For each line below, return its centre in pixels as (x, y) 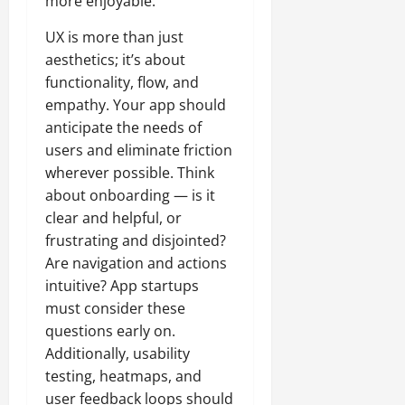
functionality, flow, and (122, 82)
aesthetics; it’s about (115, 59)
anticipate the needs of (123, 127)
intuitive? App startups (122, 285)
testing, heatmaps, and (123, 376)
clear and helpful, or (113, 217)
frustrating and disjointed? (136, 240)
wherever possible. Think (130, 172)
